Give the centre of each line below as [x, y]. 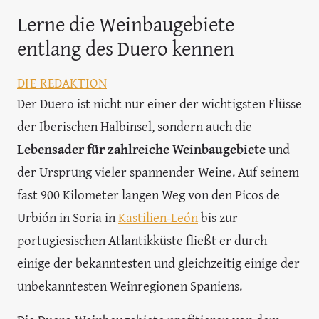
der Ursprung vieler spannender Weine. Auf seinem [158, 172]
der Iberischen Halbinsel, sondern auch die [135, 126]
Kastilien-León [158, 217]
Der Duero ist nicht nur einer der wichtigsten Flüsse [159, 103]
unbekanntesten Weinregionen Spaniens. [130, 286]
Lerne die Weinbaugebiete [126, 24]
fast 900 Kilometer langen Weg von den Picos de [148, 194]
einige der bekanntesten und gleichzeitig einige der [158, 263]
